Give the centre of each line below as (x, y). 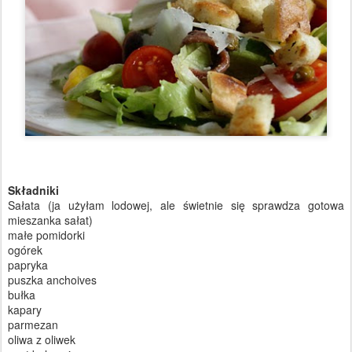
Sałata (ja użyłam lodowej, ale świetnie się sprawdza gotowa (176, 205)
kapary (25, 310)
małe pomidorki (46, 235)
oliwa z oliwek (42, 340)
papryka (28, 265)
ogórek (25, 250)
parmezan (33, 325)
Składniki (33, 191)
